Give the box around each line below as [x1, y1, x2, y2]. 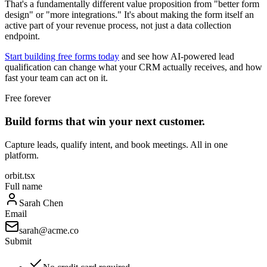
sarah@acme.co [19, 225, 79, 235]
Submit [5, 235, 32, 246]
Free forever [5, 93, 51, 104]
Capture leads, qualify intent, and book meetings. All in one [5, 139, 228, 150]
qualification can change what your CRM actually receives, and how [5, 62, 262, 73]
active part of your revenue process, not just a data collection [5, 20, 231, 31]
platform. [5, 150, 39, 160]
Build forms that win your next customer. [5, 114, 205, 128]
